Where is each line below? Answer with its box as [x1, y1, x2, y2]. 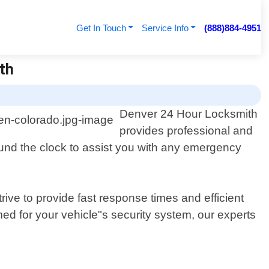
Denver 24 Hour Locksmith [119, 107, 258, 121]
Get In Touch [76, 23, 126, 33]
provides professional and [119, 124, 253, 138]
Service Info [141, 23, 189, 33]
